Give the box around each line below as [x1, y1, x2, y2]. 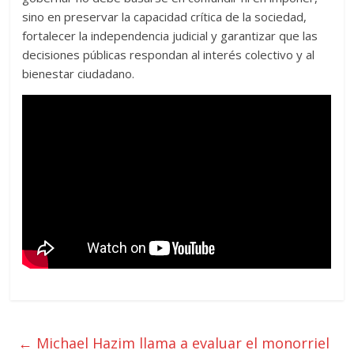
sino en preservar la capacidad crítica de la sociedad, [22, 8, 307, 24]
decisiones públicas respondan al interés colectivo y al [22, 46, 315, 62]
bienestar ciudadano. [22, 65, 135, 81]
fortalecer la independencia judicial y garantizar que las [22, 27, 318, 43]
